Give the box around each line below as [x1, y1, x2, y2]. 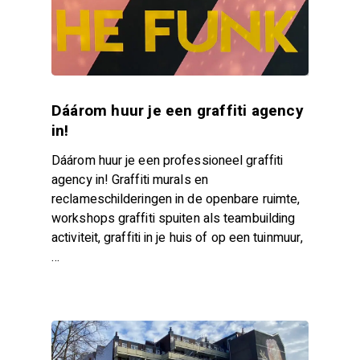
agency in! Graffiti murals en [51, 170, 208, 190]
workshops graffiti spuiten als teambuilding [51, 208, 296, 228]
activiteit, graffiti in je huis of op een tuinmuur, [51, 227, 304, 247]
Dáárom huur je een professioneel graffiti [51, 150, 284, 170]
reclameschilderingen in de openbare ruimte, [51, 189, 301, 209]
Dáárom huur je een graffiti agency [51, 99, 304, 122]
